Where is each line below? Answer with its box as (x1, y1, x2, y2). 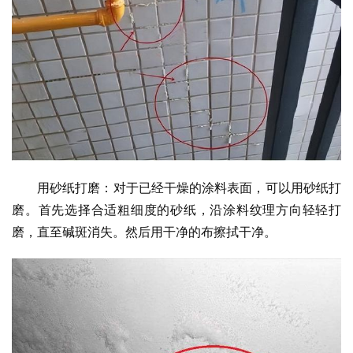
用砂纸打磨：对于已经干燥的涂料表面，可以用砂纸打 (37, 179, 341, 195)
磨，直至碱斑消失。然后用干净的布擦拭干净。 (12, 223, 277, 240)
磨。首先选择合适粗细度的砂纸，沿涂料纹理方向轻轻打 (12, 201, 341, 217)
